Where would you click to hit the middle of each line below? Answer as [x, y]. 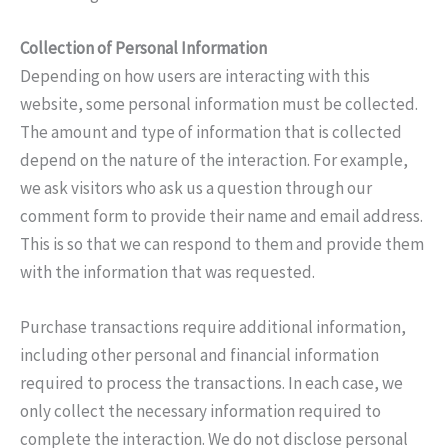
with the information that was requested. [167, 272]
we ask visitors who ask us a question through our [196, 188]
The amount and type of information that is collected [211, 132]
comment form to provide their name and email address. [221, 216]
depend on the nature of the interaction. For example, [214, 160]
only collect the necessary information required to [200, 411]
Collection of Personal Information [143, 48]
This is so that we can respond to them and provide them [222, 244]
